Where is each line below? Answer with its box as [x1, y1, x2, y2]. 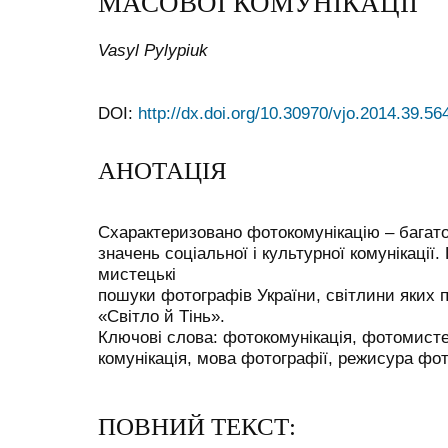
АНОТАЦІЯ [98, 157, 227, 185]
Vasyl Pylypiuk [98, 39, 208, 60]
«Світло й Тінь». [98, 305, 225, 326]
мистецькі [98, 263, 176, 284]
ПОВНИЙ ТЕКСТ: [98, 413, 296, 441]
